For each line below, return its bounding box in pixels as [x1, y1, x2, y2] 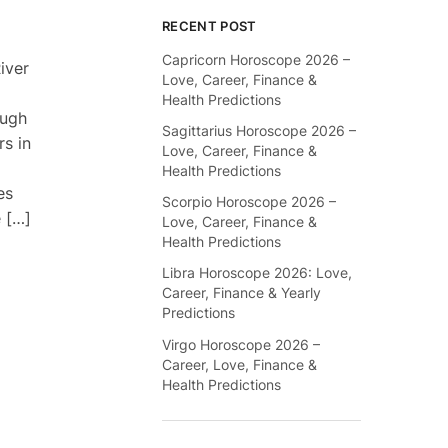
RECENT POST [162, 18, 257, 35]
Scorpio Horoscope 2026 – [162, 193, 337, 211]
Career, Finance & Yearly [162, 284, 322, 302]
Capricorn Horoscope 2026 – [162, 50, 351, 68]
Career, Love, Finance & [162, 355, 318, 373]
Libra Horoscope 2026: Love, [162, 264, 353, 282]
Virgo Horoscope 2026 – [162, 335, 321, 353]
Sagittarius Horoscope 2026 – [162, 122, 357, 140]
